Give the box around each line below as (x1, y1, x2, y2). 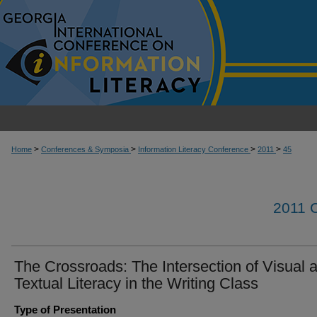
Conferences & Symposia (41, 145, 131, 154)
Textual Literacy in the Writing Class (14, 275, 258, 292)
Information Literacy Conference (138, 145, 250, 154)
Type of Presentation (14, 304, 116, 316)
